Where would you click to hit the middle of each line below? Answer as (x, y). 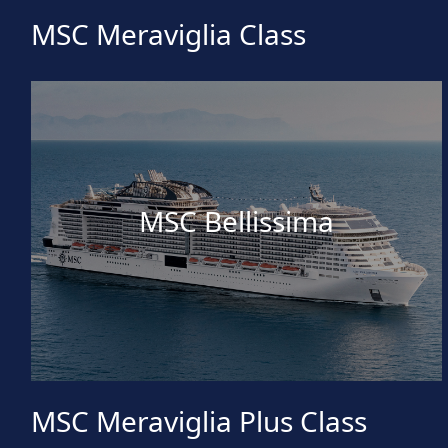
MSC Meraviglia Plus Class (199, 421)
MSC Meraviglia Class (168, 34)
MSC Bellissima (237, 220)
